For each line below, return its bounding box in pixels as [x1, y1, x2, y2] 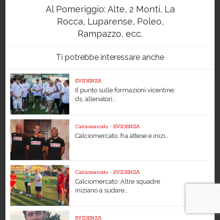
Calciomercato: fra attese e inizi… [75, 132, 169, 140]
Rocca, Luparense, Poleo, [56, 16, 164, 27]
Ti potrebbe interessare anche [56, 53, 164, 62]
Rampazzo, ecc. [78, 28, 142, 39]
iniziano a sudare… [75, 186, 128, 194]
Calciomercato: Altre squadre [75, 177, 161, 185]
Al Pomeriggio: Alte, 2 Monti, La [45, 4, 175, 15]
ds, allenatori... [75, 95, 117, 103]
